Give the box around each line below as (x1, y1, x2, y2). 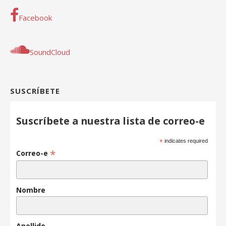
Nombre (16, 185, 46, 195)
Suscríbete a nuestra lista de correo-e (16, 114, 205, 128)
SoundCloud (30, 46, 70, 57)
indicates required (163, 137, 208, 144)
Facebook (19, 12, 52, 23)
